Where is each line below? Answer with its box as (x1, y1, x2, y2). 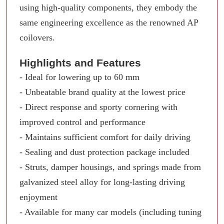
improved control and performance (19, 116, 146, 127)
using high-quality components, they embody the (19, 2, 197, 12)
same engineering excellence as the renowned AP (19, 17, 198, 27)
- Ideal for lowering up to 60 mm (19, 71, 140, 82)
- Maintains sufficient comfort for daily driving (19, 131, 191, 142)
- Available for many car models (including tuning (19, 206, 202, 217)
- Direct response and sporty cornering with (19, 101, 178, 112)
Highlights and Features (19, 56, 141, 68)
